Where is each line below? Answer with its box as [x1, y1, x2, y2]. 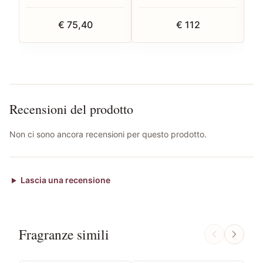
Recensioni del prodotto [9, 100, 133, 118]
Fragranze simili [19, 225, 109, 244]
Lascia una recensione [20, 175, 110, 186]
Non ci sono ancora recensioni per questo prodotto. [9, 129, 207, 140]
